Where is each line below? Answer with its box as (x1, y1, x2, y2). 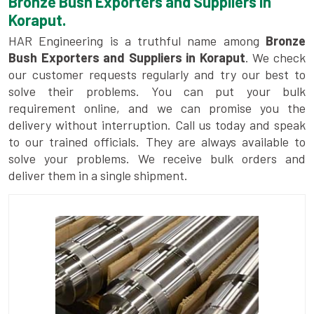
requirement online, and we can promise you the (8, 100, 306, 116)
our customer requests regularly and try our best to (8, 67, 306, 83)
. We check (245, 50, 306, 66)
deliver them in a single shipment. (8, 168, 188, 184)
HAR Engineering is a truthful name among (8, 33, 259, 49)
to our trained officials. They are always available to (8, 134, 306, 150)
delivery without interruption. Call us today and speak (8, 117, 306, 133)
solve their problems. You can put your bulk (8, 83, 306, 100)
